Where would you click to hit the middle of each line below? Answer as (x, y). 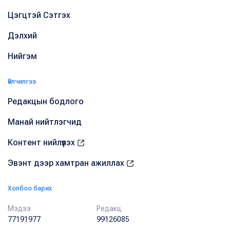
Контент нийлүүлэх (42, 142)
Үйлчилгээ (22, 81)
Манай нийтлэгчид (45, 122)
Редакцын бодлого (46, 101)
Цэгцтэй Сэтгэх (39, 15)
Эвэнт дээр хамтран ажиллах (67, 163)
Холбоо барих (30, 188)
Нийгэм (22, 56)
